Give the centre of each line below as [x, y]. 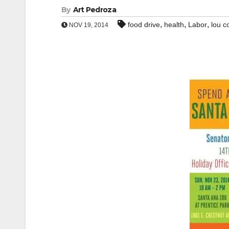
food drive [144, 25]
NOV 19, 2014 [88, 25]
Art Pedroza [94, 10]
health [174, 25]
